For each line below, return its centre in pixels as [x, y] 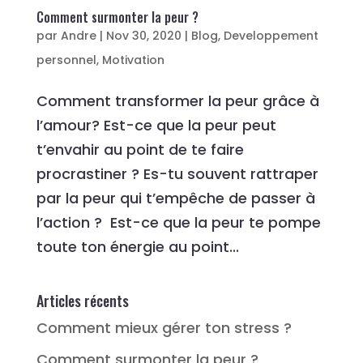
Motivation [133, 60]
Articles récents [82, 301]
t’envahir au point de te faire [140, 150]
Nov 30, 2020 [143, 36]
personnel [66, 60]
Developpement [271, 36]
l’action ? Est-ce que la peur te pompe [178, 223]
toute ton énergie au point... [137, 247]
